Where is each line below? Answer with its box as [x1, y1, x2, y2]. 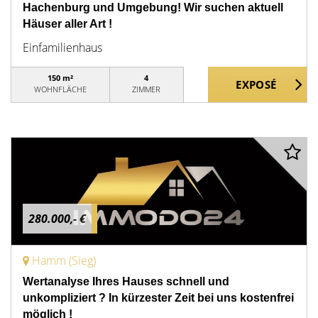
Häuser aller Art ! [23, 18, 112, 30]
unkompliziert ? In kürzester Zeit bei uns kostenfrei [23, 292, 294, 304]
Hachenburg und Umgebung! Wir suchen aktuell [23, 1, 283, 13]
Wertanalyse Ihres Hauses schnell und [23, 275, 229, 287]
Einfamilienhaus [23, 40, 102, 55]
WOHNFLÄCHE [33, 84, 87, 94]
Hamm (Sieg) [32, 253, 96, 268]
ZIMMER [132, 84, 161, 94]
